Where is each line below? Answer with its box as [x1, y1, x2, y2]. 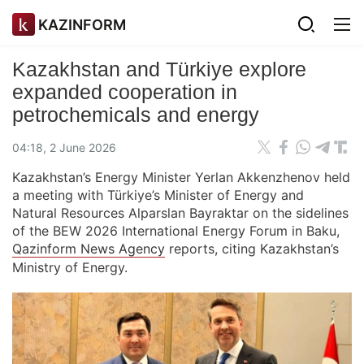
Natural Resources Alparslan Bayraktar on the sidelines [12, 205, 349, 221]
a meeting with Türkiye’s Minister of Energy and [12, 187, 304, 203]
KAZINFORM [38, 15, 126, 33]
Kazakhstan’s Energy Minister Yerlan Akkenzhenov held [12, 169, 350, 185]
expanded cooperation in [12, 80, 237, 103]
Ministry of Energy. [12, 259, 128, 275]
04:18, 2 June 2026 [12, 140, 116, 154]
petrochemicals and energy [12, 103, 259, 126]
